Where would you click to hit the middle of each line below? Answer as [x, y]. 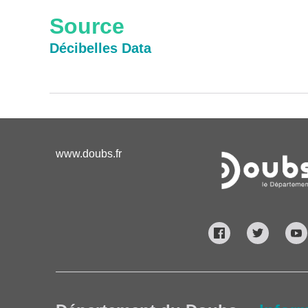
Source [87, 26]
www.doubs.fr [88, 154]
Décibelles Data [100, 48]
